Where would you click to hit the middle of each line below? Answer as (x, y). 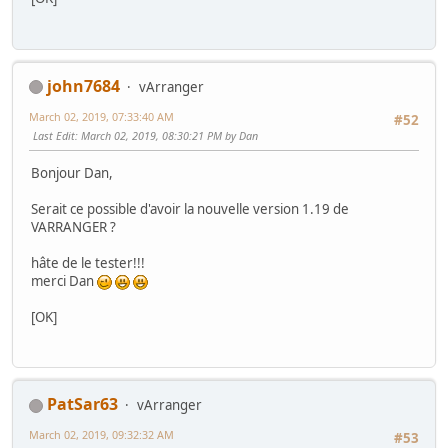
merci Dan (64, 281)
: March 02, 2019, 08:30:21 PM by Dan (166, 135)
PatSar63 (82, 404)
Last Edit (54, 135)
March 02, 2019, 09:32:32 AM (101, 435)
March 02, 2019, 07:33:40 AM (101, 116)
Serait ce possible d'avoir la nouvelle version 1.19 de (190, 209)
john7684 (83, 85)
